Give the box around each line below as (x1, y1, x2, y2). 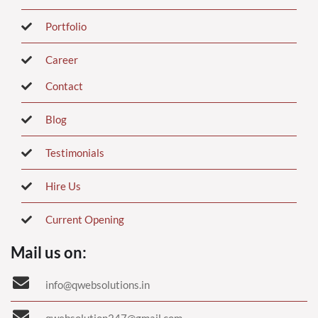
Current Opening (45, 212, 124, 226)
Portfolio (45, 19, 87, 33)
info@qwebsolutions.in (45, 278, 150, 291)
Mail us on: (11, 242, 87, 262)
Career (45, 53, 78, 66)
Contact (45, 79, 83, 92)
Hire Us (45, 179, 81, 192)
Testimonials (45, 146, 104, 159)
